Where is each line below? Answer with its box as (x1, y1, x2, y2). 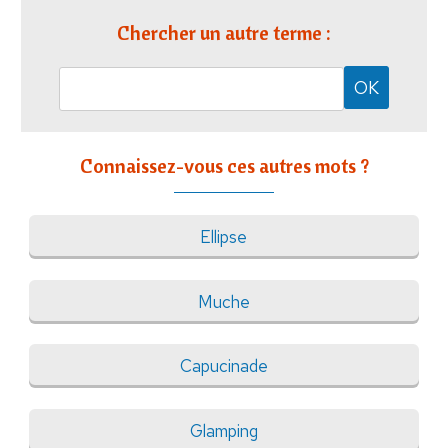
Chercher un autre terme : (117, 20, 331, 46)
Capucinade (179, 355, 268, 378)
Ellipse (200, 226, 248, 249)
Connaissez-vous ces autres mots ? (79, 153, 369, 179)
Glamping (189, 420, 258, 443)
